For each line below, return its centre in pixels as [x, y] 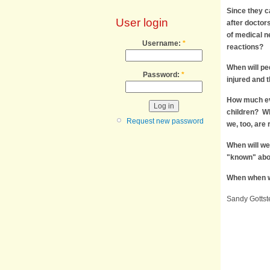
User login [142, 23]
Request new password [165, 121]
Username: [162, 44]
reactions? [245, 47]
